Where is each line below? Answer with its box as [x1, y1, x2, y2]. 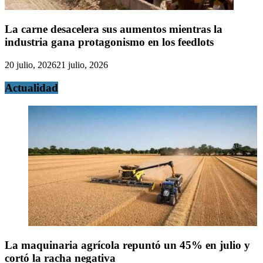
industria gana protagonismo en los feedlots [5, 36, 214, 49]
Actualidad [5, 81, 58, 94]
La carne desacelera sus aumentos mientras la [5, 23, 222, 36]
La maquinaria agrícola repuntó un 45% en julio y [5, 239, 250, 252]
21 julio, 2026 [56, 60, 108, 70]
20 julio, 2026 [5, 60, 56, 70]
